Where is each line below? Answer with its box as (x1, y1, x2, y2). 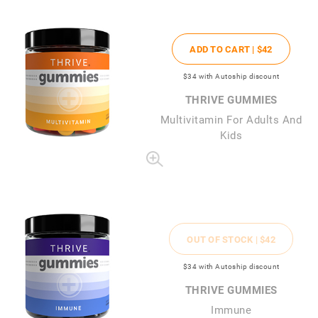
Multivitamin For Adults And (160, 112, 302, 127)
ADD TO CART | (190, 43, 257, 56)
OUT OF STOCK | (187, 232, 260, 246)
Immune (211, 302, 251, 317)
